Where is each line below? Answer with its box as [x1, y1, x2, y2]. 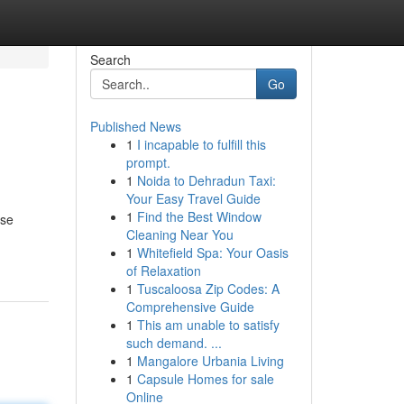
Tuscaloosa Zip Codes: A [136, 280, 280, 298]
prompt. [125, 153, 170, 171]
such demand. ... [125, 334, 222, 352]
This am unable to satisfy [136, 316, 280, 334]
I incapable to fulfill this [136, 135, 266, 153]
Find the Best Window [136, 207, 262, 225]
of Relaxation [125, 262, 201, 280]
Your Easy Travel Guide [125, 189, 261, 207]
